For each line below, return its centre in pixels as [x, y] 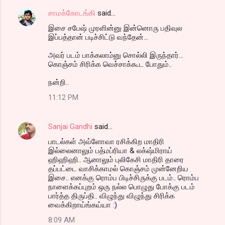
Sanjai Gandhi [70, 127]
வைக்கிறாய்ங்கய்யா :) [83, 205]
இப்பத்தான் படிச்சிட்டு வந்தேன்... [98, 37]
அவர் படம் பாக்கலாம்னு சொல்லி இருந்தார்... [116, 55]
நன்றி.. [59, 83]
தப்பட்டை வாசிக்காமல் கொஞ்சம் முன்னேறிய [118, 169]
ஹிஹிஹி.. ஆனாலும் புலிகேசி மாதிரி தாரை [116, 160]
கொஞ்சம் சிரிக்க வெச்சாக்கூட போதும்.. [110, 65]
